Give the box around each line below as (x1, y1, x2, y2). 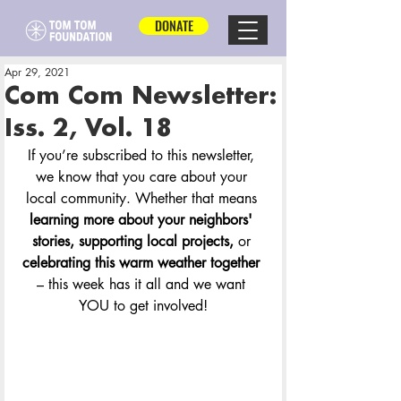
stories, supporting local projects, (31, 232, 238, 251)
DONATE (154, 16, 193, 35)
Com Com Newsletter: (4, 85, 277, 108)
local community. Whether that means (25, 189, 261, 208)
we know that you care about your (35, 167, 252, 186)
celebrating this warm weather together (22, 253, 260, 272)
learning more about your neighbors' (30, 210, 257, 229)
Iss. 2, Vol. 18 (4, 117, 173, 141)
